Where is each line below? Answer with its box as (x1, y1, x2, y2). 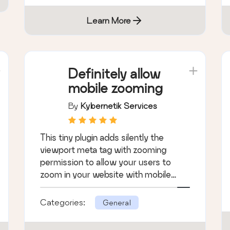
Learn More (86, 15, 131, 25)
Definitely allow (68, 66, 161, 81)
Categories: (40, 197, 88, 207)
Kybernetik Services (81, 100, 158, 110)
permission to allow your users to (40, 157, 171, 167)
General (103, 198, 131, 207)
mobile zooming (68, 80, 163, 95)
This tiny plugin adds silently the (40, 132, 164, 142)
